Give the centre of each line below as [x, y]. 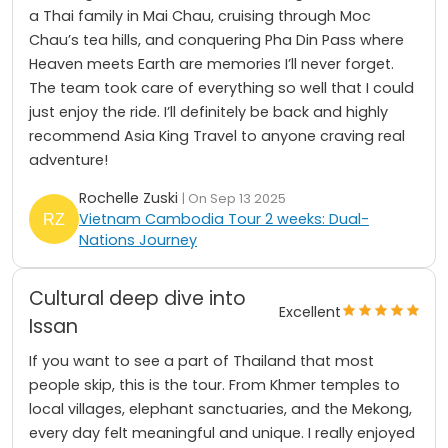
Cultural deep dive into [137, 298]
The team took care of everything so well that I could [221, 87]
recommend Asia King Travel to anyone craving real [217, 135]
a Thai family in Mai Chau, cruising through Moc [200, 15]
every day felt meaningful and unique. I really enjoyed [222, 432]
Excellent [310, 312]
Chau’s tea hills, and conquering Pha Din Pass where [216, 39]
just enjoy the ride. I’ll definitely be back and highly [208, 111]
